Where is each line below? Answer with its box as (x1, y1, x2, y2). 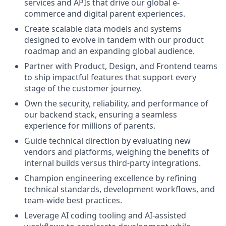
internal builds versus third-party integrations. (24, 157, 201, 168)
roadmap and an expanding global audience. (24, 45, 195, 56)
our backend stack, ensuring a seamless (24, 109, 177, 120)
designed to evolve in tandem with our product (24, 34, 204, 45)
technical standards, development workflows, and (24, 184, 215, 195)
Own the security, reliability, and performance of (24, 98, 208, 109)
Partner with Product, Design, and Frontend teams (24, 61, 217, 72)
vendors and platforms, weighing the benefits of (24, 146, 209, 157)
